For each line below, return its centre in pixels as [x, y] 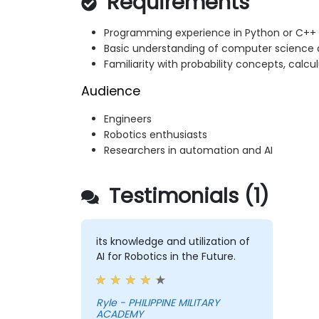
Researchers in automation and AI [188, 151]
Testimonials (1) [186, 196]
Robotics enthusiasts [156, 135]
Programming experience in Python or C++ [210, 33]
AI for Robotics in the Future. [166, 257]
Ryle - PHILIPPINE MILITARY [108, 303]
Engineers [128, 119]
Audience [111, 91]
